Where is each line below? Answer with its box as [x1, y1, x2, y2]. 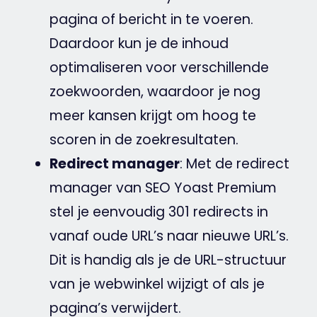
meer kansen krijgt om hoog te [49, 105, 256, 125]
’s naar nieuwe [153, 226, 254, 246]
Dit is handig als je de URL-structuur [49, 250, 287, 270]
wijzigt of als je [163, 274, 265, 294]
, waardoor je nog [140, 81, 260, 101]
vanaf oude [49, 226, 132, 246]
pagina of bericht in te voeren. [49, 9, 253, 29]
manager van [49, 178, 145, 197]
